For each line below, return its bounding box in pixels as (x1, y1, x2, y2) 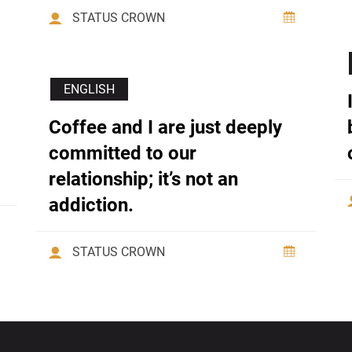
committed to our (49, 142, 196, 165)
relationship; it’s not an (49, 168, 238, 191)
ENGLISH (64, 82, 115, 97)
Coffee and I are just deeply (49, 116, 282, 139)
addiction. (49, 194, 134, 217)
